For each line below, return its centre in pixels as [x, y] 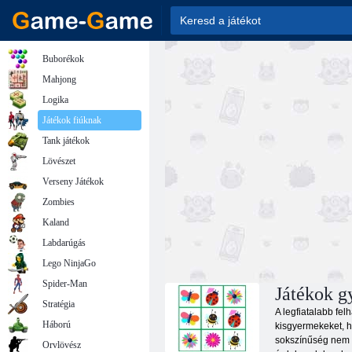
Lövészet [59, 161]
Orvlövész [62, 345]
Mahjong [59, 79]
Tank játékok [66, 141]
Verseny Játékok [73, 181]
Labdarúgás [64, 243]
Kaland [56, 222]
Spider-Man [65, 284]
